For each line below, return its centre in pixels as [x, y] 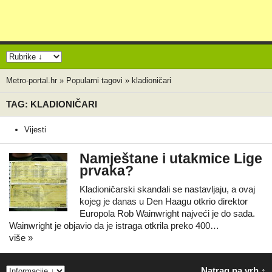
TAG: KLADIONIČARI [52, 104]
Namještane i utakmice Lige [171, 159]
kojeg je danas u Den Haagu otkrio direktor [164, 201]
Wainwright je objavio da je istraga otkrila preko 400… [114, 226]
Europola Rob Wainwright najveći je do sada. [167, 213]
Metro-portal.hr [32, 80]
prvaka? [107, 171]
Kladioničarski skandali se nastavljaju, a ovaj [167, 189]
